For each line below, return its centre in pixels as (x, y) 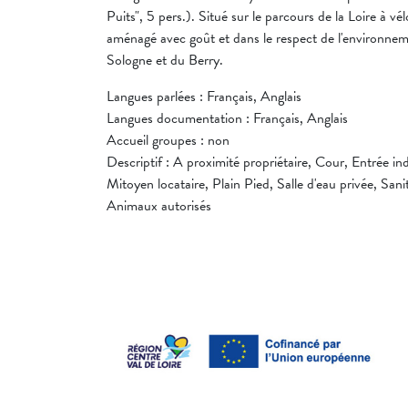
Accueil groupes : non (168, 141)
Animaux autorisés (159, 206)
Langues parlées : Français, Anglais (204, 97)
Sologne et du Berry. (165, 61)
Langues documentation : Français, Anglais (227, 119)
